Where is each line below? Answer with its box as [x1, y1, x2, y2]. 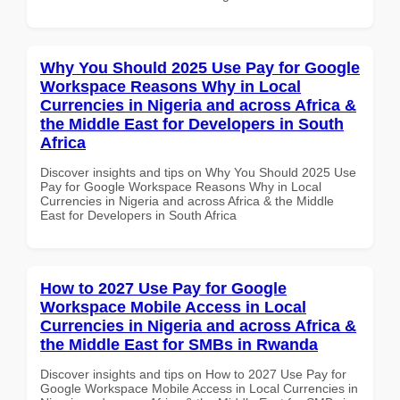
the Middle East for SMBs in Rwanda [40, 335, 318, 354]
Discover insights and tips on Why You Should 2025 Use [40, 164, 356, 179]
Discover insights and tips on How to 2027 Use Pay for [40, 366, 346, 381]
